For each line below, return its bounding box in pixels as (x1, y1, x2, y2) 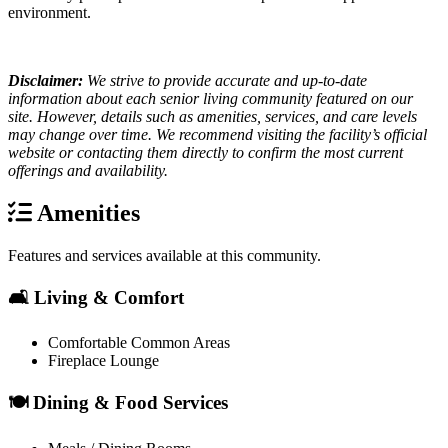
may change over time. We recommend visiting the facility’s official (8, 126, 427, 144)
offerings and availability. (8, 162, 168, 180)
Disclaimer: (8, 72, 83, 90)
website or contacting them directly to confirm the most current (8, 144, 403, 162)
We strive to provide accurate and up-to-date (83, 72, 367, 90)
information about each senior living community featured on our (8, 90, 413, 108)
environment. (8, 4, 91, 22)
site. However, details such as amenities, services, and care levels (8, 108, 417, 126)
